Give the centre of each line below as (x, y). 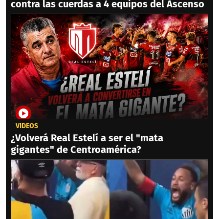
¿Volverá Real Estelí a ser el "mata (87, 138)
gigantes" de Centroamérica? (76, 149)
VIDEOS (27, 126)
